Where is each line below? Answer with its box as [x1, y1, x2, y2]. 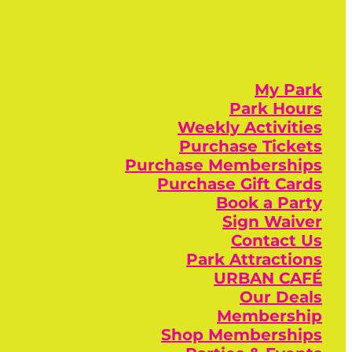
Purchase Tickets [179, 137, 322, 156]
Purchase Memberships [125, 156, 322, 174]
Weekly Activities [178, 118, 322, 137]
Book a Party [216, 193, 322, 212]
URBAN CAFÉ [214, 269, 322, 288]
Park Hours [229, 99, 322, 118]
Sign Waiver [222, 212, 322, 231]
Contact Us [231, 231, 322, 250]
